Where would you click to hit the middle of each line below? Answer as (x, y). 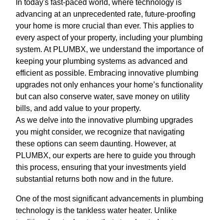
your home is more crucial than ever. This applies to (105, 26)
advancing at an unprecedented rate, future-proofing (106, 14)
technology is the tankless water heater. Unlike (96, 211)
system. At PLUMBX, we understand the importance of (110, 50)
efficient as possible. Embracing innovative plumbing (107, 73)
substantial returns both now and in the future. (95, 179)
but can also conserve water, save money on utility (103, 97)
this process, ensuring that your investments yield (101, 167)
